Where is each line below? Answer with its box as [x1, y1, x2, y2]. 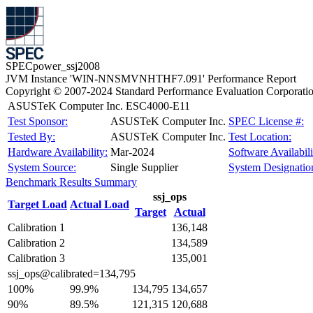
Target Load [8, 198, 67, 210]
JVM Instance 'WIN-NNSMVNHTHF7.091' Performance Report [6, 73, 296, 85]
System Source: [8, 161, 76, 173]
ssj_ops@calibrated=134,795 [8, 268, 136, 279]
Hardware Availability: [8, 146, 108, 158]
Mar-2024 [110, 146, 154, 158]
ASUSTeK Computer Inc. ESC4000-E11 [8, 100, 190, 112]
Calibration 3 [8, 252, 65, 264]
